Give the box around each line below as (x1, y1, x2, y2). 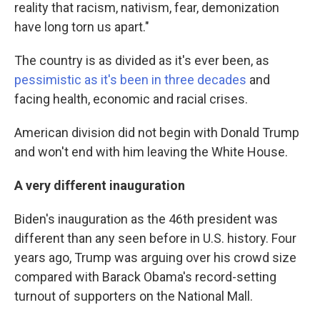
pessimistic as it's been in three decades (14, 72, 249, 88)
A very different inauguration (14, 178, 185, 194)
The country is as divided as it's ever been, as (14, 53, 269, 69)
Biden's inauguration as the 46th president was (14, 211, 278, 227)
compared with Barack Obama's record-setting (14, 269, 276, 285)
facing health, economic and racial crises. (14, 91, 248, 107)
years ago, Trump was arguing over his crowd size (14, 250, 296, 266)
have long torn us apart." (14, 19, 149, 35)
